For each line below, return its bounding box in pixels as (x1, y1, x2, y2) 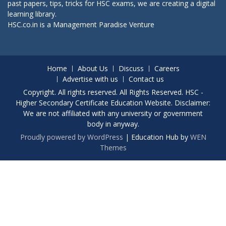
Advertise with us (63, 74, 118, 84)
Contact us (129, 74, 164, 84)
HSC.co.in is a (8, 20, 53, 29)
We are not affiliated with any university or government (23, 108, 203, 118)
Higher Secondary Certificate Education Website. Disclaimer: (16, 98, 210, 107)
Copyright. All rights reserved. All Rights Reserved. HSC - (23, 87, 203, 97)
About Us (77, 64, 108, 73)
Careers (154, 64, 180, 73)
